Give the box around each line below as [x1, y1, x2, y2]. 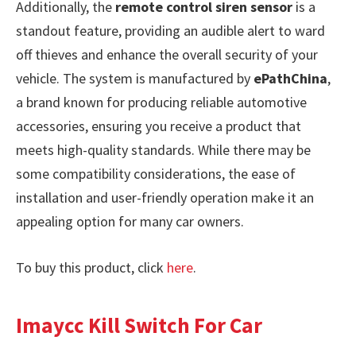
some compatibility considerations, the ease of [16, 164, 296, 184]
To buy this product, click [16, 258, 167, 277]
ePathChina [253, 69, 327, 88]
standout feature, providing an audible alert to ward [16, 21, 325, 41]
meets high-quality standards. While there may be [16, 141, 311, 160]
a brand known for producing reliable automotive [16, 93, 307, 112]
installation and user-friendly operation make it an [16, 188, 314, 207]
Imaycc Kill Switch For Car [16, 311, 262, 339]
